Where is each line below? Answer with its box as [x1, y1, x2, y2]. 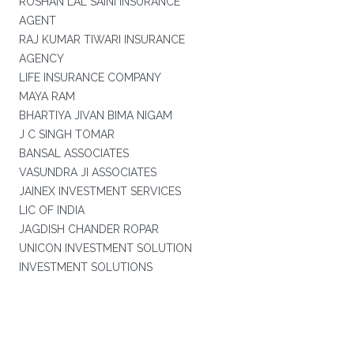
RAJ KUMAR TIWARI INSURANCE [18, 33, 185, 46]
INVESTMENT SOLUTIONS [18, 261, 153, 273]
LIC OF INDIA [18, 204, 85, 217]
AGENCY [18, 52, 64, 65]
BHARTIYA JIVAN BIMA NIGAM [18, 109, 172, 122]
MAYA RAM [18, 90, 75, 103]
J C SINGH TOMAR [18, 128, 115, 141]
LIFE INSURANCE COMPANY [18, 71, 161, 84]
